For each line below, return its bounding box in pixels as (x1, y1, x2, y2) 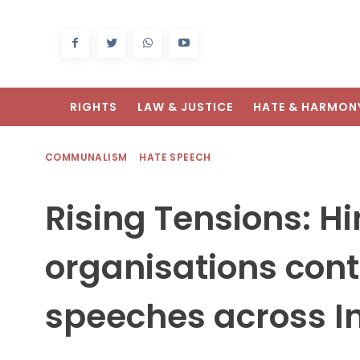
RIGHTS (70, 99, 117, 116)
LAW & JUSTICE (137, 99, 233, 116)
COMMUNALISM (45, 150, 128, 165)
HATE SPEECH (139, 150, 211, 165)
